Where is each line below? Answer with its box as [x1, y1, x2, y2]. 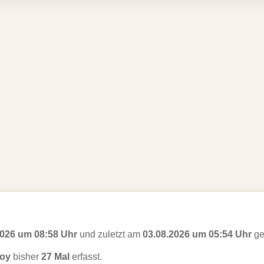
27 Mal [41, 252, 70, 262]
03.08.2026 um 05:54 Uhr [143, 229, 252, 239]
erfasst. [70, 252, 102, 262]
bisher [11, 252, 41, 262]
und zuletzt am [77, 229, 143, 239]
